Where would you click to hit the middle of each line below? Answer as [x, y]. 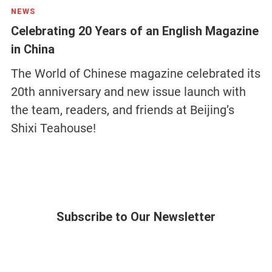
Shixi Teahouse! [53, 128]
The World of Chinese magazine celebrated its [135, 74]
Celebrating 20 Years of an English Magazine [134, 31]
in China [32, 49]
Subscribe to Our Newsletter [136, 217]
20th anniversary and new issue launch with [128, 92]
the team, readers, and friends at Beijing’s [122, 110]
